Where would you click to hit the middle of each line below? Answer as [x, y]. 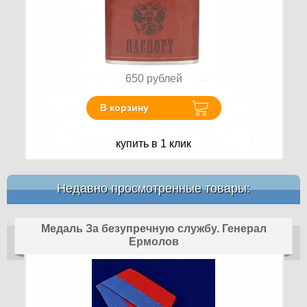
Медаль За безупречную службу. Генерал [153, 228]
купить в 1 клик [153, 143]
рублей [164, 78]
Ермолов [153, 241]
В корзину [124, 108]
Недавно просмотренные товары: [153, 188]
